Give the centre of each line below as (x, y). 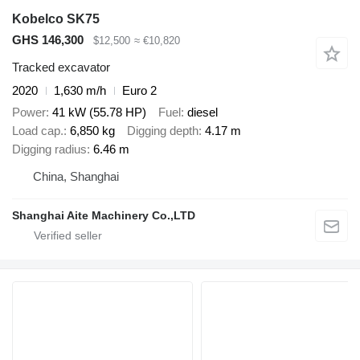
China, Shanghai (76, 176)
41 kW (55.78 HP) (99, 112)
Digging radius (49, 149)
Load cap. (38, 130)
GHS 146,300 (48, 39)
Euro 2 (139, 91)
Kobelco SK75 (56, 18)
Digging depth (163, 130)
